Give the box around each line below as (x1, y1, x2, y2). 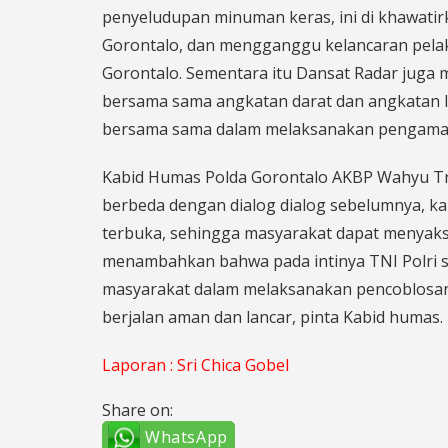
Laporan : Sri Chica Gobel (102, 353, 289, 376)
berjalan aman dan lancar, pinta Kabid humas (102, 305, 440, 328)
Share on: (102, 398, 173, 421)
